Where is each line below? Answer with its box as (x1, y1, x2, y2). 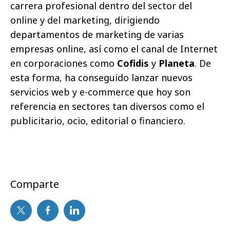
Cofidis (117, 56, 149, 69)
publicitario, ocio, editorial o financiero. (10, 114, 185, 127)
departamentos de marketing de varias (10, 28, 184, 41)
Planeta (159, 56, 195, 69)
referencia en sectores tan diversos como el (10, 100, 204, 112)
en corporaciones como (10, 56, 117, 69)
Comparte (10, 177, 59, 191)
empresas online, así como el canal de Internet (10, 42, 218, 55)
